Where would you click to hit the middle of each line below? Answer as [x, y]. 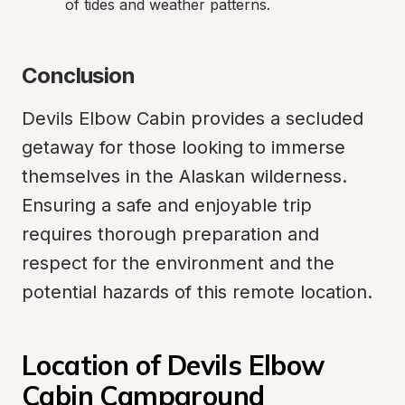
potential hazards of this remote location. [197, 292]
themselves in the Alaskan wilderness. [184, 176]
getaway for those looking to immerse [184, 147]
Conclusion [78, 75]
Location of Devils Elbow [173, 365]
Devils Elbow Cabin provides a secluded [193, 118]
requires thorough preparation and [170, 234]
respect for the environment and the [178, 263]
